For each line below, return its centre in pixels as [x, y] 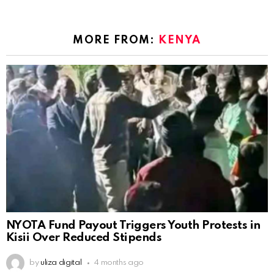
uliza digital [61, 263]
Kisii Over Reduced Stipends [84, 238]
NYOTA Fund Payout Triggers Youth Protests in [133, 226]
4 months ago [119, 263]
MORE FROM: [116, 40]
